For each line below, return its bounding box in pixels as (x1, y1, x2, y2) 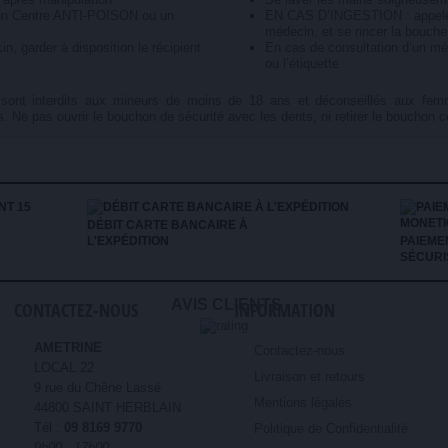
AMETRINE (33, 340, 102, 355)
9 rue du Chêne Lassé (33, 380, 161, 395)
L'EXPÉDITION (86, 234, 169, 248)
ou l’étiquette (265, 56, 340, 71)
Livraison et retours (253, 369, 365, 384)
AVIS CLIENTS (170, 296, 282, 313)
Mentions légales (253, 395, 352, 410)
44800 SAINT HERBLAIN (33, 400, 181, 415)
